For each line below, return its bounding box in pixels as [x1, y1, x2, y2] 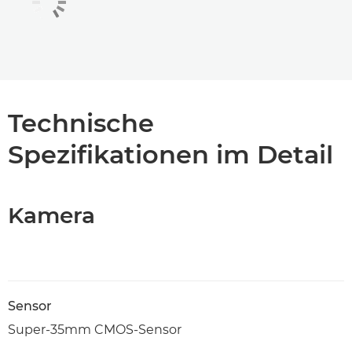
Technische [8, 108, 154, 139]
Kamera [8, 202, 95, 229]
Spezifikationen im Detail [8, 139, 333, 170]
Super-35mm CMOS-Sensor [8, 322, 181, 338]
